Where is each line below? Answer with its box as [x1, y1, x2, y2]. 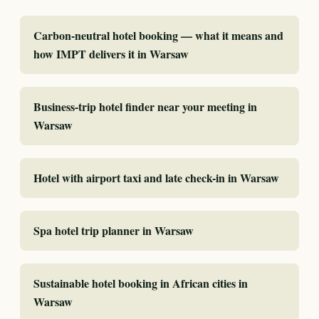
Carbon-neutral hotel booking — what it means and [33, 26, 283, 43]
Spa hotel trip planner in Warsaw [33, 221, 194, 239]
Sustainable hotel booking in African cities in [33, 274, 248, 291]
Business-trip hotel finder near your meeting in [33, 98, 257, 115]
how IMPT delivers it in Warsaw [33, 45, 189, 62]
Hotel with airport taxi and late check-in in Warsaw [33, 169, 279, 186]
